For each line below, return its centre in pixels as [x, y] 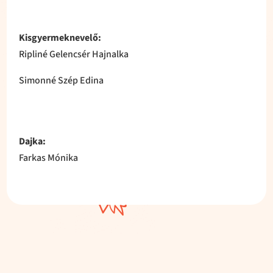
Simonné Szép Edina [62, 80]
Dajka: [33, 141]
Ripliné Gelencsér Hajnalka [74, 54]
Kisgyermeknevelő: [60, 37]
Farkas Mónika [49, 158]
